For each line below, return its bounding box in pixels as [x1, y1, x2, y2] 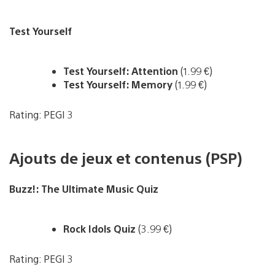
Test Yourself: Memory [63, 77, 172, 91]
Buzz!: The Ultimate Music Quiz [9, 182, 158, 195]
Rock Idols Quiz [63, 222, 138, 235]
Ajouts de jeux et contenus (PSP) [9, 147, 242, 168]
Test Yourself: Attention [63, 64, 178, 77]
